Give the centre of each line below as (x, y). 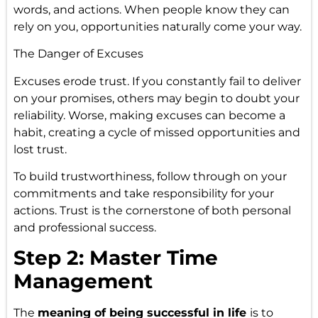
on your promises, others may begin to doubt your (156, 98)
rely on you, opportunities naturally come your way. (157, 26)
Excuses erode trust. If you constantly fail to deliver (157, 81)
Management (83, 281)
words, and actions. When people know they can (151, 9)
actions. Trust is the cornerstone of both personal (152, 211)
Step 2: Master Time (115, 258)
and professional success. (84, 228)
